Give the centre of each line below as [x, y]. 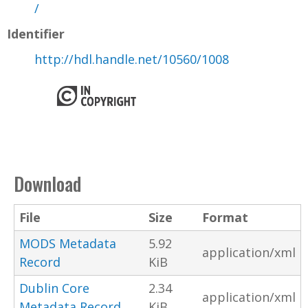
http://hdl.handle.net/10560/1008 [132, 59]
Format [225, 217]
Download [47, 183]
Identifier [36, 33]
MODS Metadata [68, 243]
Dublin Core [54, 288]
